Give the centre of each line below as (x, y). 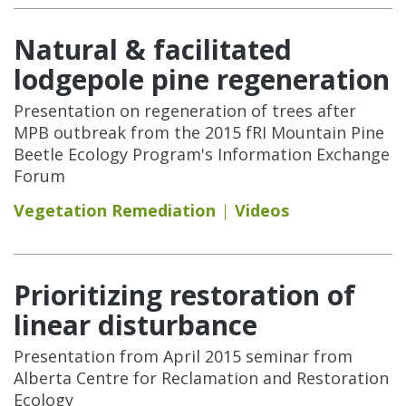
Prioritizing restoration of (184, 295)
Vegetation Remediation (115, 210)
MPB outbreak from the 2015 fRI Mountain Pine (199, 132)
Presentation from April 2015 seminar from (183, 356)
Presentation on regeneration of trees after (185, 110)
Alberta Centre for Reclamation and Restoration (201, 377)
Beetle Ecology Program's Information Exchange (202, 154)
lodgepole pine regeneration (202, 79)
